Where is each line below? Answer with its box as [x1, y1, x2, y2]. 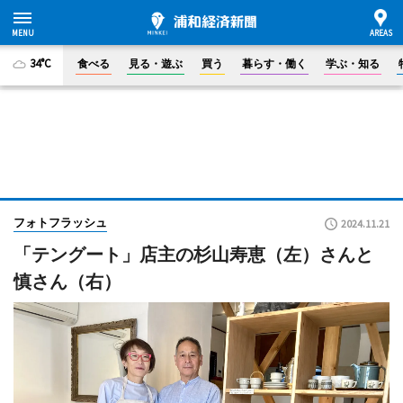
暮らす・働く [242, 57, 307, 70]
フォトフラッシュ [13, 215, 107, 229]
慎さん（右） [13, 271, 121, 292]
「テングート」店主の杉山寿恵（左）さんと [13, 244, 373, 265]
